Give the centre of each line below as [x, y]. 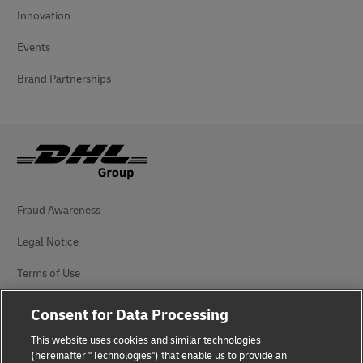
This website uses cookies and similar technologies [146, 340]
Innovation [44, 16]
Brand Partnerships [64, 79]
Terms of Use [49, 273]
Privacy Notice [52, 305]
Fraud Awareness [59, 210]
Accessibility [47, 337]
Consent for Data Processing [130, 315]
